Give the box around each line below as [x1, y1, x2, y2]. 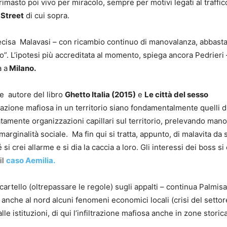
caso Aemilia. [6, 156, 55, 165]
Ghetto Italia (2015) [65, 90, 136, 99]
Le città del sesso [144, 90, 208, 99]
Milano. [8, 63, 36, 73]
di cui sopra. [24, 11, 69, 20]
